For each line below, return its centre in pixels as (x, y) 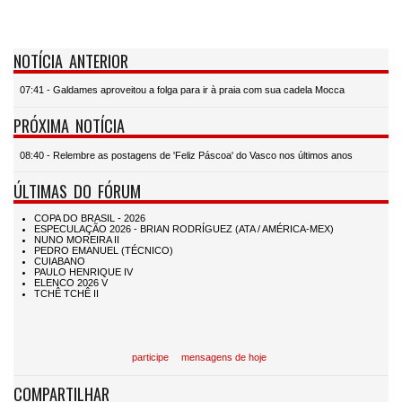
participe (150, 358)
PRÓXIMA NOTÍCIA (69, 126)
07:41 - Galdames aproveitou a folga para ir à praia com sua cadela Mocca (182, 90)
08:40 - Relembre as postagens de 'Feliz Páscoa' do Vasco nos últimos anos (186, 155)
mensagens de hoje (223, 358)
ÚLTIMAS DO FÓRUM (77, 190)
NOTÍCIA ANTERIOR (71, 60)
